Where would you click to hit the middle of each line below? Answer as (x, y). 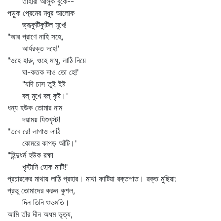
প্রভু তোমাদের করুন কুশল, (41, 190)
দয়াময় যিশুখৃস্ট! (34, 119)
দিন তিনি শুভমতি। (38, 202)
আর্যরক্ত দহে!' (34, 48)
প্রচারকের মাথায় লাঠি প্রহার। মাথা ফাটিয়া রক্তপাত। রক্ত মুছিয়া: (92, 179)
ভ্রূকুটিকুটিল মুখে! (37, 25)
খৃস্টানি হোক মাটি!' (38, 167)
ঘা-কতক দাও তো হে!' (43, 72)
